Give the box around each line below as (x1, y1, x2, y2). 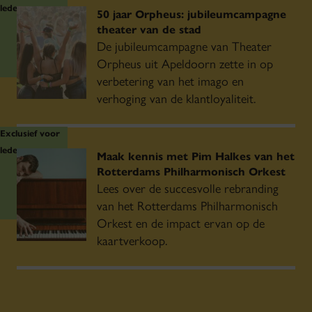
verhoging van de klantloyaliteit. (97, 89, 256, 107)
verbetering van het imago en (97, 72, 244, 89)
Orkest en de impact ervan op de (97, 214, 265, 231)
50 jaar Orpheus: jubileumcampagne (97, 6, 286, 22)
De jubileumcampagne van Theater (97, 37, 272, 54)
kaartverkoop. (97, 231, 167, 249)
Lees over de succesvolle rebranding (97, 179, 279, 196)
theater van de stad (97, 21, 201, 37)
